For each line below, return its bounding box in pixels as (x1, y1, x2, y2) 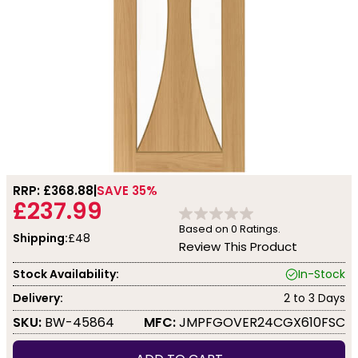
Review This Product (179, 238, 297, 255)
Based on (179, 221, 231, 237)
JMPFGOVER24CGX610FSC (176, 312, 345, 332)
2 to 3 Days (284, 289, 345, 306)
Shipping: (13, 230, 68, 246)
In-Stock (298, 265, 345, 282)
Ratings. (237, 221, 280, 237)
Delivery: (13, 289, 63, 306)
